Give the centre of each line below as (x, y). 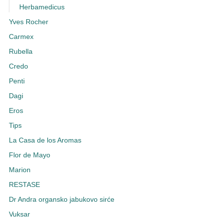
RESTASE (24, 185)
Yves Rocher (28, 22)
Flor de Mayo (29, 155)
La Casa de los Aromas (45, 141)
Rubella (20, 52)
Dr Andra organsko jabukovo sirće (61, 200)
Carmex (21, 37)
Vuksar (19, 215)
